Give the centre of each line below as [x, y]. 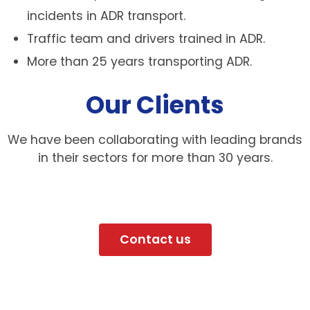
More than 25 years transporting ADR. [140, 62]
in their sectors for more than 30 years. [155, 157]
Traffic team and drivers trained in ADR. [146, 39]
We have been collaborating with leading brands [155, 139]
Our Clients [155, 104]
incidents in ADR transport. [107, 16]
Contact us [155, 240]
